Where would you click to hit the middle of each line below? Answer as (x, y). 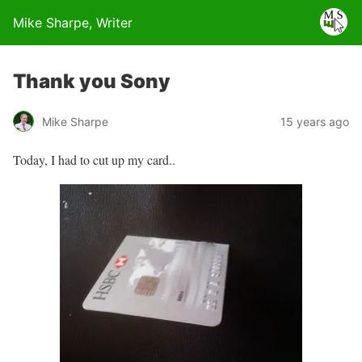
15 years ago (315, 121)
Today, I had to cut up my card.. (94, 160)
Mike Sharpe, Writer (73, 23)
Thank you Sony (92, 81)
